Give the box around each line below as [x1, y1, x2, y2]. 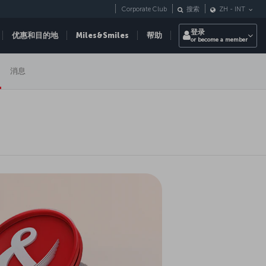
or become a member [191, 36, 248, 43]
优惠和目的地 [12, 31, 58, 40]
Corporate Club [122, 5, 167, 14]
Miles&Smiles [76, 31, 129, 40]
